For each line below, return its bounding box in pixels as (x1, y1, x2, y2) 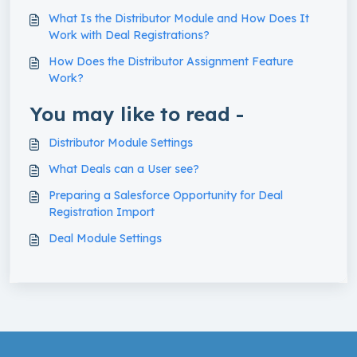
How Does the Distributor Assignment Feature (49, 54, 293, 69)
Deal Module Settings (49, 231, 162, 246)
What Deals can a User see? (49, 162, 199, 177)
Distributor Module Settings (49, 135, 193, 151)
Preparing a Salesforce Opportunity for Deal (49, 188, 283, 203)
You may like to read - (29, 102, 244, 127)
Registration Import (49, 205, 155, 220)
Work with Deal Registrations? (49, 28, 210, 43)
